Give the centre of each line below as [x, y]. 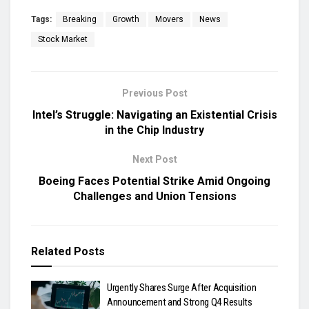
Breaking [80, 20]
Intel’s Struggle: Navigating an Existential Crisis [154, 115]
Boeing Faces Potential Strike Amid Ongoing [154, 181]
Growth [126, 20]
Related [51, 252]
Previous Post [154, 93]
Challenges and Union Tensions [154, 197]
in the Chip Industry [154, 130]
